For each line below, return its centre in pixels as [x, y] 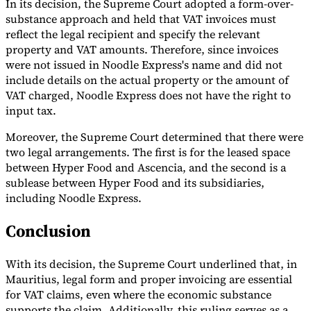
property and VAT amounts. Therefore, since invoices [142, 50]
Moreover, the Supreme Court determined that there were [154, 137]
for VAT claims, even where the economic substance [138, 294]
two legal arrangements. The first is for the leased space [148, 152]
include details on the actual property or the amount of [147, 80]
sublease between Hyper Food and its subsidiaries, [135, 183]
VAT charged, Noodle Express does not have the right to [148, 95]
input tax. [32, 111]
